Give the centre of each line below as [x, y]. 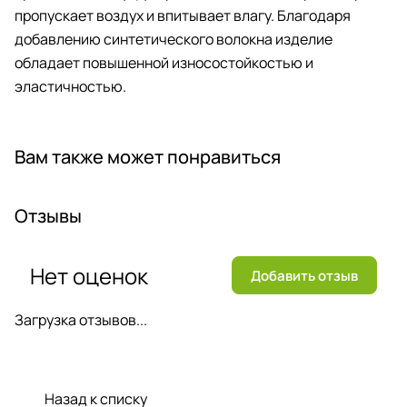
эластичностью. [70, 87]
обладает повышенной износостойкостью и [164, 63]
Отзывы [48, 216]
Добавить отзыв [304, 275]
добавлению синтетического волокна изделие [174, 40]
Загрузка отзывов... [81, 320]
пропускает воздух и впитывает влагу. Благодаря [183, 16]
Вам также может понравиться [148, 157]
